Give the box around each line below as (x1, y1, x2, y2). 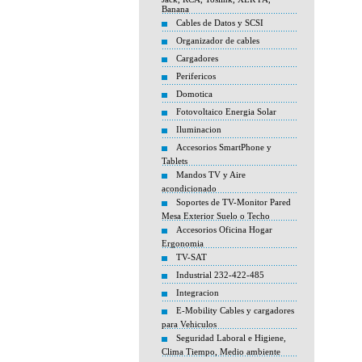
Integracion (176, 288, 219, 297)
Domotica (176, 89, 213, 99)
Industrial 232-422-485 (176, 270, 264, 280)
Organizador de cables (176, 36, 259, 45)
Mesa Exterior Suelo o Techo (162, 211, 270, 221)
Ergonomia (162, 238, 204, 248)
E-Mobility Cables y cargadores (176, 305, 294, 315)
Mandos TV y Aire (176, 170, 246, 179)
